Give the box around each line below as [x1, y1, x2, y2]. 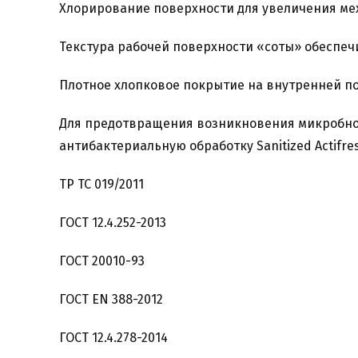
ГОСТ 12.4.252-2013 [58, 215, 166, 230]
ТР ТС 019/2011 [58, 177, 144, 192]
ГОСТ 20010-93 [58, 253, 145, 268]
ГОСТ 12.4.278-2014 [58, 330, 168, 345]
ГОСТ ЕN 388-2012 [58, 292, 163, 307]
